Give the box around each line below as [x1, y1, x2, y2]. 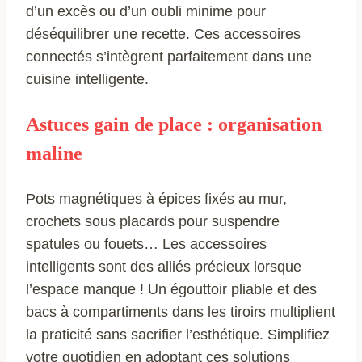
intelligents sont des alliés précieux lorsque [26, 258, 301, 275]
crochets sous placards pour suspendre [26, 213, 280, 229]
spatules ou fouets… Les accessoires [26, 235, 267, 252]
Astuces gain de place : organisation [26, 113, 322, 135]
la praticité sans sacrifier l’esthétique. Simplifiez [26, 326, 330, 343]
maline [26, 142, 82, 164]
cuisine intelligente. [26, 70, 149, 87]
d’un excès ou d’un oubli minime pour [26, 2, 266, 19]
